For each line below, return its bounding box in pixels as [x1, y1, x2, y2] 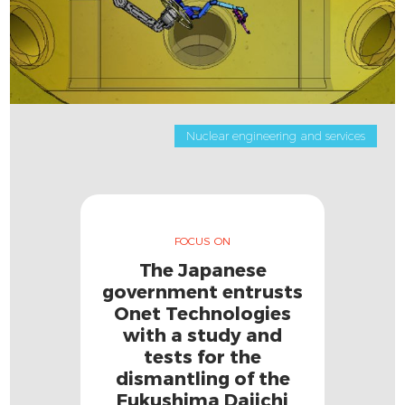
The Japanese [138, 259, 267, 281]
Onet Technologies [114, 302, 291, 325]
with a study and [123, 324, 282, 346]
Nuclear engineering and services [185, 128, 365, 144]
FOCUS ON [174, 234, 231, 248]
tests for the [144, 345, 261, 368]
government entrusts [102, 280, 303, 303]
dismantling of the [115, 367, 290, 390]
